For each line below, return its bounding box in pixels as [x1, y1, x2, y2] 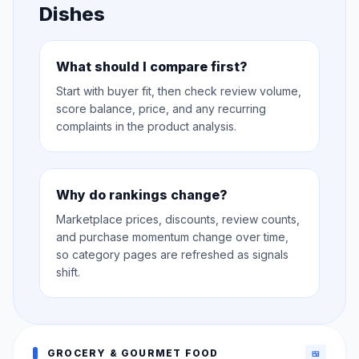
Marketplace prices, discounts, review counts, [56, 212, 300, 226]
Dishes [39, 2, 105, 26]
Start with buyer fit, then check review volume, [56, 83, 301, 98]
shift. [56, 264, 80, 279]
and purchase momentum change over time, [56, 229, 288, 244]
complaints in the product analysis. [56, 119, 236, 133]
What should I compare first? [56, 58, 248, 75]
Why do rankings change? [56, 186, 228, 203]
